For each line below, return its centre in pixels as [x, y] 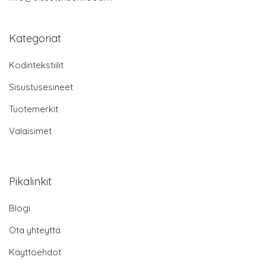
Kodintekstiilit [36, 65]
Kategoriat [35, 39]
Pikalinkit [30, 182]
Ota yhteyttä [35, 230]
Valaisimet [30, 131]
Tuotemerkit [34, 109]
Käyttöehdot [35, 252]
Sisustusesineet [41, 87]
